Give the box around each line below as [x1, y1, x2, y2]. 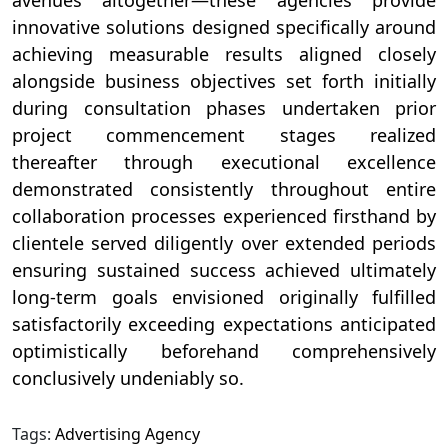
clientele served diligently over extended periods [12, 230, 436, 255]
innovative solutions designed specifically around [12, 14, 436, 39]
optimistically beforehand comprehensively [12, 338, 436, 363]
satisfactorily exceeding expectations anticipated [12, 311, 436, 336]
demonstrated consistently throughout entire [12, 176, 436, 201]
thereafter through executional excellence [12, 149, 436, 174]
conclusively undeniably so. [12, 365, 244, 390]
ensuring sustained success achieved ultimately [12, 257, 436, 282]
